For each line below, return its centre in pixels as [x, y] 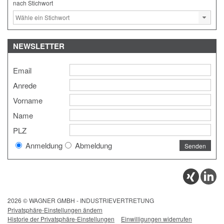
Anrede [25, 85]
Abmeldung [92, 145]
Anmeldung [43, 145]
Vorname [28, 100]
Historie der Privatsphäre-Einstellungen [61, 218]
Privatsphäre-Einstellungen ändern [55, 209]
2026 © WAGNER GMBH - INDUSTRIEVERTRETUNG [81, 200]
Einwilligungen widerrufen [156, 218]
